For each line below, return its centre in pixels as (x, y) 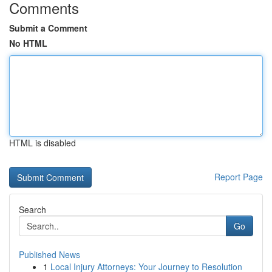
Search (32, 209)
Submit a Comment (48, 28)
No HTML (28, 43)
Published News (49, 254)
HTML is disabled (42, 143)
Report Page (239, 177)
